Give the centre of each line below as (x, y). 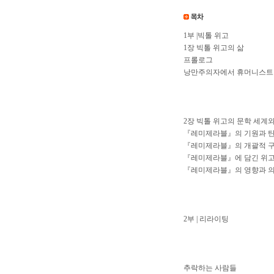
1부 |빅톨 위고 (206, 35)
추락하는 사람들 (210, 268)
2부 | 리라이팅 (206, 219)
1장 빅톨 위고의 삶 (213, 48)
